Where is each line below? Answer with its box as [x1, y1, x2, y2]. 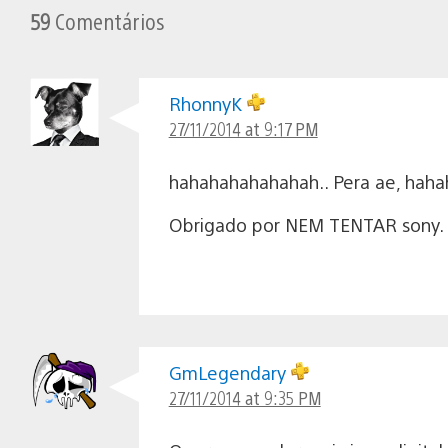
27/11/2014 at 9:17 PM [168, 116, 318, 140]
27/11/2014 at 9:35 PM [168, 385, 321, 409]
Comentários [51, 5, 165, 35]
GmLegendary [168, 360, 291, 384]
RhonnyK [168, 91, 247, 115]
